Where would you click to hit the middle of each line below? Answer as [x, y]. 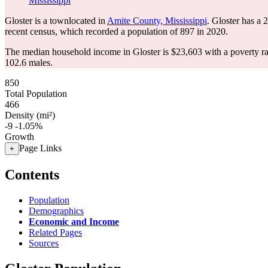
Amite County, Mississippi [157, 21]
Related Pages [55, 232]
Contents [32, 174]
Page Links [40, 148]
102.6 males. [29, 63]
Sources [44, 243]
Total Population [36, 94]
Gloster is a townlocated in [56, 21]
